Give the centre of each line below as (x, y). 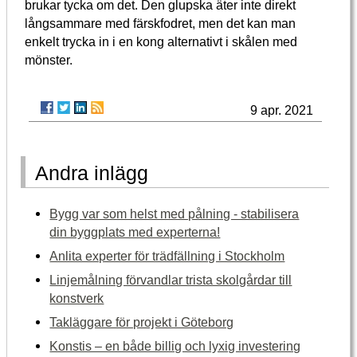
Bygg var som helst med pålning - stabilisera (175, 213)
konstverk (77, 298)
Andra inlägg (92, 174)
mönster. (49, 60)
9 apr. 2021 (282, 110)
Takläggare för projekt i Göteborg (142, 322)
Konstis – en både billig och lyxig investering (175, 345)
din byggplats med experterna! (135, 231)
